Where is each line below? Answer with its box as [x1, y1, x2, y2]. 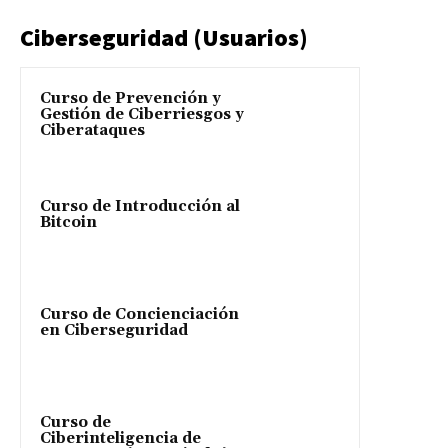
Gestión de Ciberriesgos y [40, 105, 244, 125]
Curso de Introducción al [40, 197, 240, 217]
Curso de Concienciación [40, 305, 239, 325]
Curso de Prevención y [40, 89, 221, 109]
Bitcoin [40, 213, 97, 233]
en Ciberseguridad [40, 321, 188, 341]
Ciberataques [40, 121, 145, 141]
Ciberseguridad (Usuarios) [20, 22, 308, 54]
